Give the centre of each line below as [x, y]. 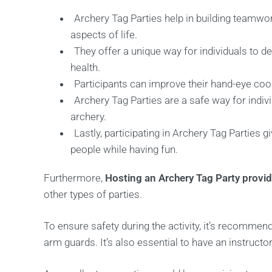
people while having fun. [124, 149]
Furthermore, [74, 178]
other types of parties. [93, 194]
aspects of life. [104, 35]
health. [86, 67]
